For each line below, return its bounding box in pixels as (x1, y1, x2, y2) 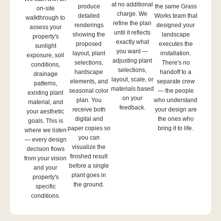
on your (122, 95, 143, 102)
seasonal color (69, 87, 109, 95)
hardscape (74, 69, 103, 76)
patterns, (34, 80, 57, 87)
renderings (74, 22, 104, 29)
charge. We (117, 10, 147, 18)
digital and (74, 115, 103, 123)
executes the (158, 40, 193, 48)
